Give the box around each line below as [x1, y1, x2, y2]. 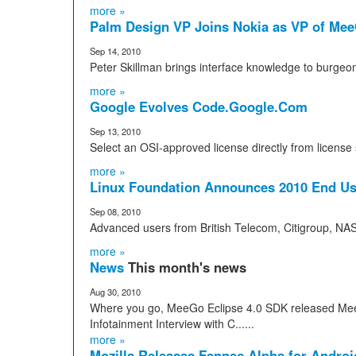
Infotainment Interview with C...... [90, 315, 254, 331]
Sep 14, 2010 [90, 44, 141, 57]
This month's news [128, 257, 246, 277]
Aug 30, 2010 [90, 285, 141, 298]
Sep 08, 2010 [90, 205, 141, 218]
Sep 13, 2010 [90, 125, 141, 137]
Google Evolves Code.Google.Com [90, 97, 308, 116]
